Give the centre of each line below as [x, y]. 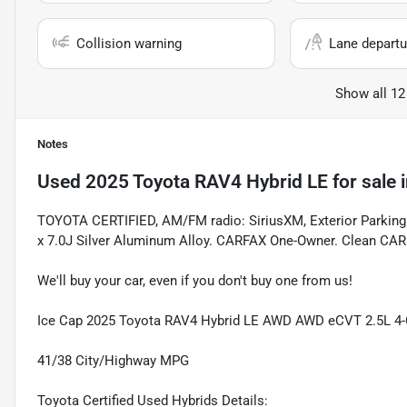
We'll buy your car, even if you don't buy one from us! [195, 281]
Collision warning [129, 44]
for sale [362, 182]
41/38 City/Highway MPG [113, 361]
